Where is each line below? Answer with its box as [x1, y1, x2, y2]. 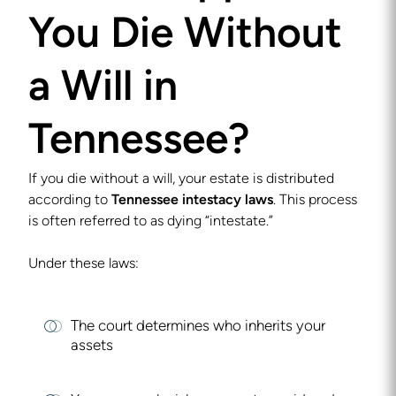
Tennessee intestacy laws [111, 194, 273, 208]
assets [71, 339, 113, 354]
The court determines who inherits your [71, 319, 325, 334]
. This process [273, 194, 357, 208]
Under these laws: [28, 257, 139, 271]
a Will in [28, 68, 178, 110]
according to [28, 194, 111, 208]
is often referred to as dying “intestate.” [28, 215, 273, 229]
